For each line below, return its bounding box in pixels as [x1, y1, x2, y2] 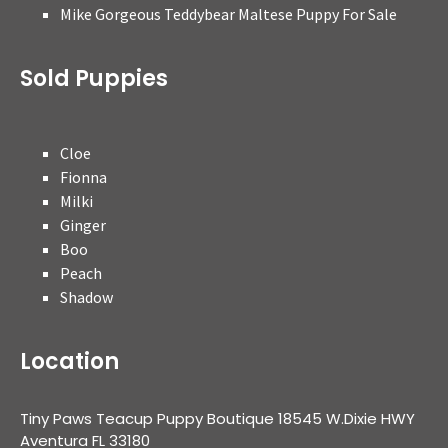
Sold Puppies [20, 63, 168, 94]
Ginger [60, 215, 106, 235]
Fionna [60, 167, 107, 187]
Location [20, 346, 119, 377]
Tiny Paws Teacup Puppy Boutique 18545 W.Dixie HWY [20, 408, 415, 429]
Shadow [60, 287, 113, 307]
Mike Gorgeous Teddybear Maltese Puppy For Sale [60, 4, 397, 24]
